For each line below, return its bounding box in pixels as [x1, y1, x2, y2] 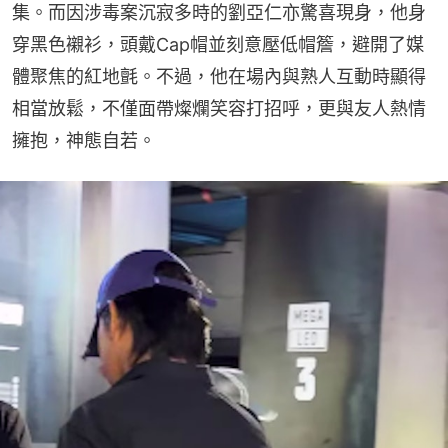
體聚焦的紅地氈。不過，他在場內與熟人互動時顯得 [12, 66, 426, 88]
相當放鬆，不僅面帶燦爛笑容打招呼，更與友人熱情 [12, 98, 426, 120]
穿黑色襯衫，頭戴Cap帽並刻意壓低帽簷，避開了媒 [12, 34, 424, 56]
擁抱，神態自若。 [12, 130, 156, 152]
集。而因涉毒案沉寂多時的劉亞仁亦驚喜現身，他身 [12, 2, 426, 24]
